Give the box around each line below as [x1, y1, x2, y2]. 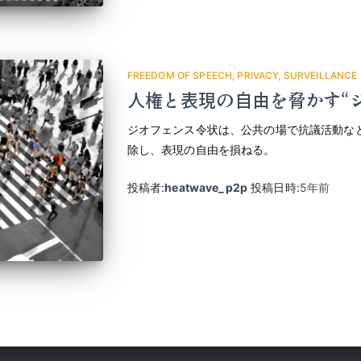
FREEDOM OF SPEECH [127, 68, 233, 81]
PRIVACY [237, 68, 279, 81]
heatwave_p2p [164, 180, 247, 194]
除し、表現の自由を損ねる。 [127, 142, 276, 156]
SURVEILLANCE [283, 68, 358, 81]
